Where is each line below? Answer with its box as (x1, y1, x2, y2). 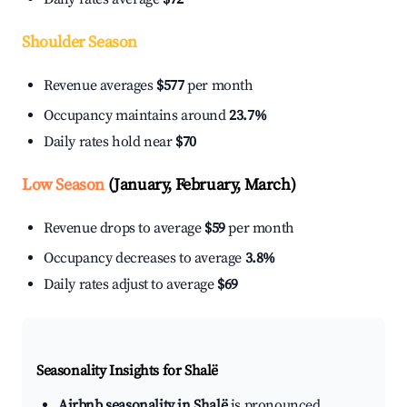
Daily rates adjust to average (44, 275, 217, 294)
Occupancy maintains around (44, 106, 230, 125)
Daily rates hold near (44, 133, 176, 152)
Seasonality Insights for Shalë (36, 362, 218, 381)
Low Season (22, 174, 104, 196)
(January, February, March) (104, 174, 296, 196)
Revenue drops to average (44, 219, 204, 238)
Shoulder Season (22, 32, 137, 54)
